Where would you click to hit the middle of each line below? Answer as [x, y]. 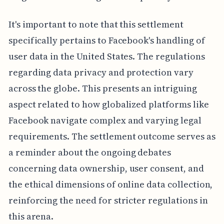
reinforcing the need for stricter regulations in [108, 200]
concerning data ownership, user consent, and [106, 168]
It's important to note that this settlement [96, 24]
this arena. [31, 216]
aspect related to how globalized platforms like [108, 104]
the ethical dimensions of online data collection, [110, 184]
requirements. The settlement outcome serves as [112, 136]
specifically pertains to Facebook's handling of [106, 40]
